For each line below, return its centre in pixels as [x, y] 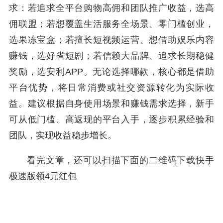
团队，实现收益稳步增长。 [63, 135]
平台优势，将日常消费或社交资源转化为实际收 [111, 88]
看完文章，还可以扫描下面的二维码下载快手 [120, 160]
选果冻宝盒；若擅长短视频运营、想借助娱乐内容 [111, 40]
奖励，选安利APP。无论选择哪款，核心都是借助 [111, 72]
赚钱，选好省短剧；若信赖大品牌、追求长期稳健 [111, 56]
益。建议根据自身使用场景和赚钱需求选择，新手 [111, 104]
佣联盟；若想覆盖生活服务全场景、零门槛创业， [111, 24]
